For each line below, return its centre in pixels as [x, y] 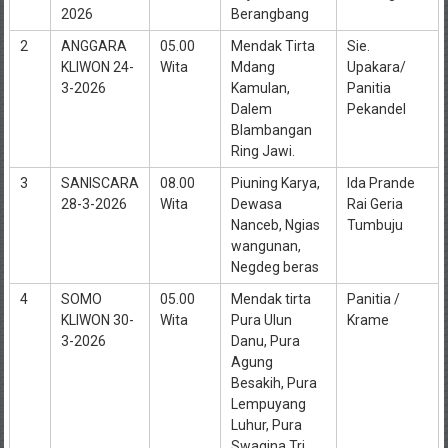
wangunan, [265, 245]
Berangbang [269, 13]
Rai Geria [374, 203]
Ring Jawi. [262, 150]
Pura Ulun [261, 319]
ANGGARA [93, 45]
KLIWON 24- [97, 66]
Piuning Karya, [275, 182]
